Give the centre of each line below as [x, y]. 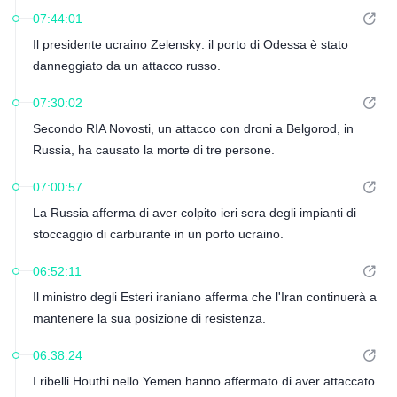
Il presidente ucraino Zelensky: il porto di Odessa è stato [190, 44]
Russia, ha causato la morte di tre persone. [153, 150]
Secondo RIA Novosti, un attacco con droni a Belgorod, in [193, 128]
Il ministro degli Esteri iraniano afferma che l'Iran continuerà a [204, 297]
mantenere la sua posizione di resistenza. [149, 318]
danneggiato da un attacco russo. [126, 66]
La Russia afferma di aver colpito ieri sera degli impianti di [194, 213]
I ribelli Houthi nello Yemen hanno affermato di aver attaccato [203, 381]
